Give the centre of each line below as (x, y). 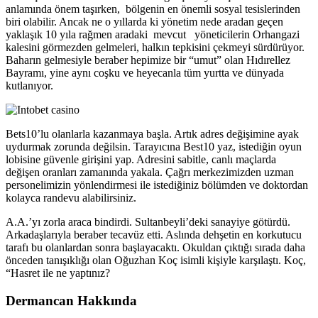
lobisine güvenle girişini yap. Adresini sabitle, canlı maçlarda (141, 160)
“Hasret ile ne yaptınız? (58, 273)
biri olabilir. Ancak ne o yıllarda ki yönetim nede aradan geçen (144, 22)
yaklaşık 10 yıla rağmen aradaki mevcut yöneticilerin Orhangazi (153, 35)
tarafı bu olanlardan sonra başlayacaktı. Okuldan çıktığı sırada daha (155, 248)
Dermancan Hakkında (71, 301)
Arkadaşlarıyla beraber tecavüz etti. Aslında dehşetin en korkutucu (154, 235)
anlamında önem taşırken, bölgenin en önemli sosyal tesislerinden (153, 9)
